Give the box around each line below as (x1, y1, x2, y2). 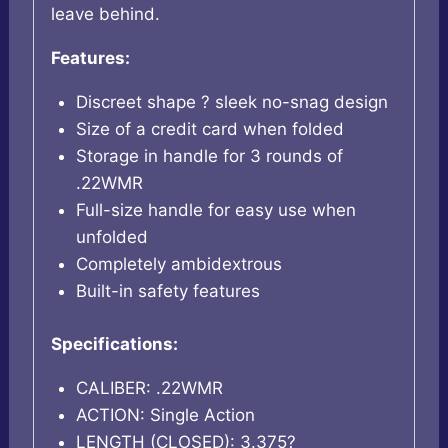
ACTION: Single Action (76, 404, 256, 425)
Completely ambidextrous (76, 254, 283, 275)
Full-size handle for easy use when (76, 200, 357, 221)
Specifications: (50, 333, 178, 354)
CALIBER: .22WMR (76, 377, 224, 398)
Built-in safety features (76, 281, 261, 302)
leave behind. (50, 4, 160, 25)
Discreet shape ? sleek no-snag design (76, 92, 389, 113)
